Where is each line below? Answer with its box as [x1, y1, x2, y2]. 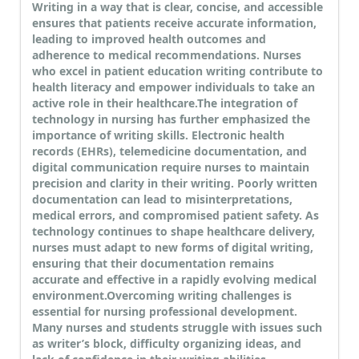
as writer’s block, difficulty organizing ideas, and [32, 336, 301, 352]
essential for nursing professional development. [32, 304, 297, 320]
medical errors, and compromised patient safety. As [32, 208, 319, 224]
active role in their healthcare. [32, 95, 197, 111]
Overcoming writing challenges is [107, 288, 292, 304]
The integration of [197, 95, 297, 111]
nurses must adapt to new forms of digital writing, [32, 240, 313, 256]
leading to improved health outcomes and [32, 31, 266, 47]
